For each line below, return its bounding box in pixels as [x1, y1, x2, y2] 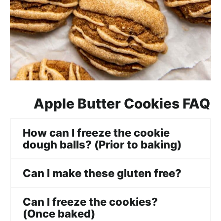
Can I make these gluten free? [23, 166, 182, 180]
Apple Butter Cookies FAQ [34, 95, 210, 112]
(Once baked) [23, 207, 95, 220]
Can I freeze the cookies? [23, 195, 158, 208]
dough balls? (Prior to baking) [23, 138, 182, 151]
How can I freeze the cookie [23, 126, 170, 139]
